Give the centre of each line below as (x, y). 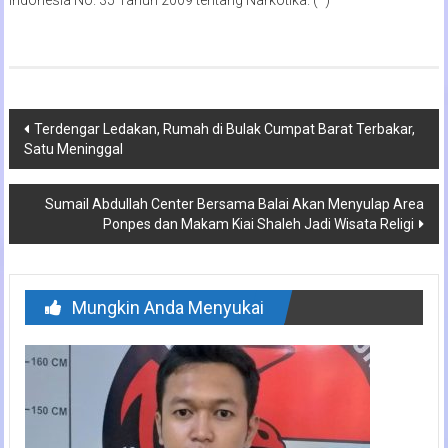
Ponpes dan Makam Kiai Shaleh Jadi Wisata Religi (259, 223)
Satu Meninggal (73, 148)
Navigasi (59, 125)
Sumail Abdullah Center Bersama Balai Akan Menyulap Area (235, 203)
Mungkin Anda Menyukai (167, 307)
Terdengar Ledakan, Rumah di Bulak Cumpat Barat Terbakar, (224, 128)
